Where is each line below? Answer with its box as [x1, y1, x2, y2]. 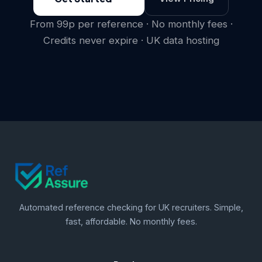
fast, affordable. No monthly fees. [65, 216, 197, 226]
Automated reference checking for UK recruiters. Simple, [19, 202, 243, 212]
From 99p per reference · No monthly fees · [29, 18, 233, 30]
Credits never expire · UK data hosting [43, 35, 219, 46]
